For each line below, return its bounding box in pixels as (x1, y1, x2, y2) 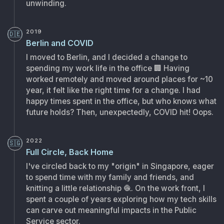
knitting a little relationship (25, 183, 121, 193)
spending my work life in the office (25, 63, 152, 73)
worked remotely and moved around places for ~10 (25, 74, 213, 84)
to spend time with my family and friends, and (25, 172, 194, 182)
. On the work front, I (130, 183, 205, 193)
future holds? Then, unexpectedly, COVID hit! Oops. (25, 107, 213, 117)
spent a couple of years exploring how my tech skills (25, 194, 216, 204)
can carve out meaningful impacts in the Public (25, 205, 196, 215)
